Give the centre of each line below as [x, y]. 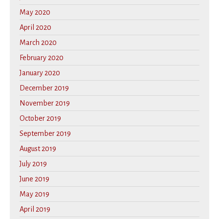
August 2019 [38, 149]
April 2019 [35, 209]
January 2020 [40, 73]
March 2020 [38, 43]
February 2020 [42, 58]
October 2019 [40, 119]
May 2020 [35, 12]
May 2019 [34, 194]
